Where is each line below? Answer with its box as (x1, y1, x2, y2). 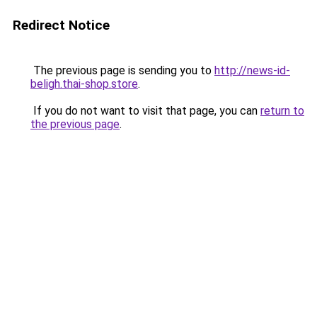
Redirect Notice (13, 17, 110, 33)
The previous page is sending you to (30, 64, 214, 77)
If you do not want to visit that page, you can (30, 104, 260, 117)
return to (260, 104, 304, 117)
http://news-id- (214, 64, 290, 77)
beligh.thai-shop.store (30, 77, 138, 91)
